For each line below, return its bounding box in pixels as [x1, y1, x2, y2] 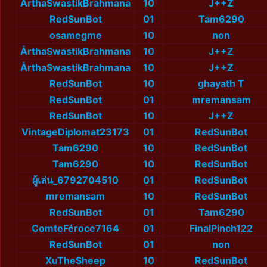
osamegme [49, 29, 102, 42]
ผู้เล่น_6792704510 [32, 174, 119, 187]
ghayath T [198, 77, 244, 90]
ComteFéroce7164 [32, 222, 119, 235]
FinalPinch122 [190, 222, 253, 235]
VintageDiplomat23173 [21, 126, 129, 138]
